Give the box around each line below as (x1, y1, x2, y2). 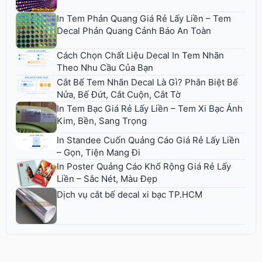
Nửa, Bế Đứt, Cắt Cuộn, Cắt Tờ (57, 88, 181, 100)
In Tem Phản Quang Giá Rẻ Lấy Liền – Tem (57, 13, 231, 25)
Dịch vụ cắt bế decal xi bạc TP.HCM (57, 188, 202, 200)
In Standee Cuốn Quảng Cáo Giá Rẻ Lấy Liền (57, 134, 240, 146)
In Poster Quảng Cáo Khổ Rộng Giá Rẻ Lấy (57, 161, 231, 173)
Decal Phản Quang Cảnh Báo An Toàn (57, 25, 211, 37)
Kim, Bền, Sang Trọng (57, 115, 147, 127)
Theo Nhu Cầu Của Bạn (57, 62, 153, 74)
